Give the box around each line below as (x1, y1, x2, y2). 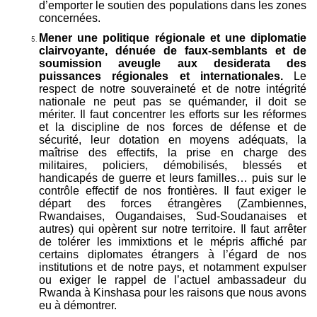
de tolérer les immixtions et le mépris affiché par (39, 235, 306, 248)
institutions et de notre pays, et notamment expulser (39, 260, 306, 273)
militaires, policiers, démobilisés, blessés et (39, 158, 306, 171)
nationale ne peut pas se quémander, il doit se (39, 95, 306, 108)
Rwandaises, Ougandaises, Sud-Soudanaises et (39, 209, 306, 222)
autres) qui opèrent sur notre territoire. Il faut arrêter (39, 222, 306, 235)
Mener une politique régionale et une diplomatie (39, 31, 306, 44)
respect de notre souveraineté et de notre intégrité (39, 82, 306, 95)
